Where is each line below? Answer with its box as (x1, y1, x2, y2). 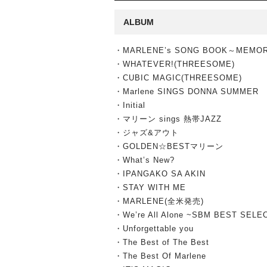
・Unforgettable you (114, 224, 194, 233)
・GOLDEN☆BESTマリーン (114, 142, 223, 151)
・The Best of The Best (114, 238, 209, 247)
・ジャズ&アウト (114, 128, 179, 137)
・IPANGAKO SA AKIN (114, 169, 206, 178)
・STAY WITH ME (114, 183, 186, 192)
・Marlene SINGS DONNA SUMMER (114, 87, 259, 96)
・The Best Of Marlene (114, 252, 206, 260)
